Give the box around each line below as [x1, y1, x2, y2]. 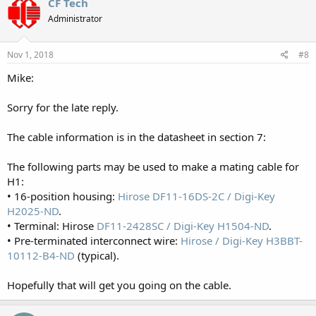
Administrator [48, 12, 102, 25]
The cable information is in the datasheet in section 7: [7, 130, 266, 144]
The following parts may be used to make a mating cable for [7, 159, 299, 174]
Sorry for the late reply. [7, 100, 119, 114]
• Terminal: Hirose [7, 219, 97, 233]
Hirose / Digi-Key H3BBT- [181, 233, 303, 248]
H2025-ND [7, 204, 59, 218]
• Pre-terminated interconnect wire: [7, 233, 181, 248]
